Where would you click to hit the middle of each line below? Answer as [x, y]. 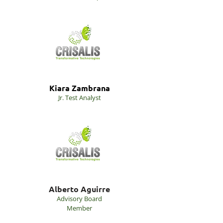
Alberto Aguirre [79, 189]
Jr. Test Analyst [79, 98]
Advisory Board [79, 199]
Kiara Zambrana [79, 88]
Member [79, 208]
